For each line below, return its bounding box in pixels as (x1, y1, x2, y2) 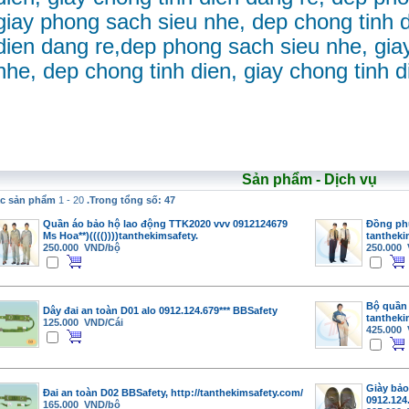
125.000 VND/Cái (43, 317, 123, 329)
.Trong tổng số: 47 (87, 194, 175, 206)
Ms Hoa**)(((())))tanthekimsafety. (43, 230, 198, 242)
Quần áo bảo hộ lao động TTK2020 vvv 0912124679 (43, 218, 288, 230)
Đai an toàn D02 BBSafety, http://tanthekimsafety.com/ (43, 387, 303, 399)
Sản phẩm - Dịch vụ (241, 172, 377, 188)
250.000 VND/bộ (43, 242, 121, 254)
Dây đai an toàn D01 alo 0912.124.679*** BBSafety (43, 305, 278, 317)
